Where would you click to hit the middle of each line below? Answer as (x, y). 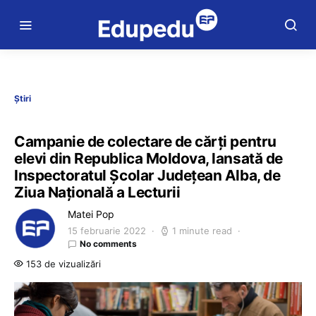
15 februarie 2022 (107, 231)
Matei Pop (91, 214)
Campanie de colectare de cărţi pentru (145, 141)
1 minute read (202, 231)
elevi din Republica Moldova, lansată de (148, 158)
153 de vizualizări (62, 264)
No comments (108, 244)
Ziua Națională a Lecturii (97, 192)
